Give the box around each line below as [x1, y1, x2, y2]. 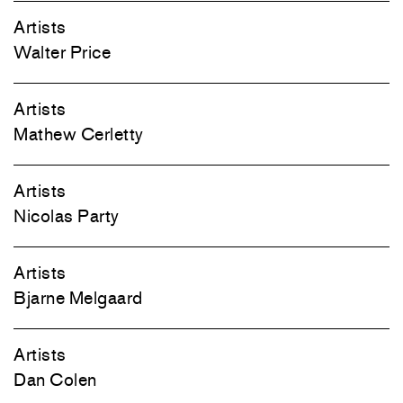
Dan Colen [13, 369, 97, 390]
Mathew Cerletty [13, 123, 144, 145]
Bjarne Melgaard [13, 287, 143, 309]
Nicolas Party [13, 205, 120, 227]
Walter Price [13, 41, 111, 63]
